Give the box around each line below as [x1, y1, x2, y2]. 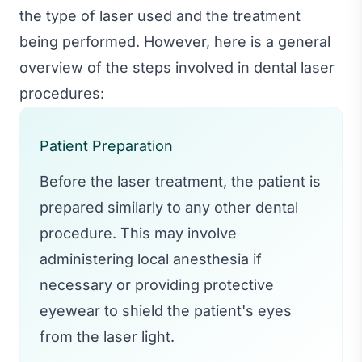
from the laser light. [40, 327, 175, 345]
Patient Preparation [40, 137, 173, 154]
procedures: [19, 84, 104, 102]
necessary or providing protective [40, 276, 274, 293]
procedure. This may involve [40, 224, 237, 242]
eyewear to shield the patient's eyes [40, 301, 292, 319]
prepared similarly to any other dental [40, 198, 298, 216]
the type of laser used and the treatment [19, 6, 301, 24]
